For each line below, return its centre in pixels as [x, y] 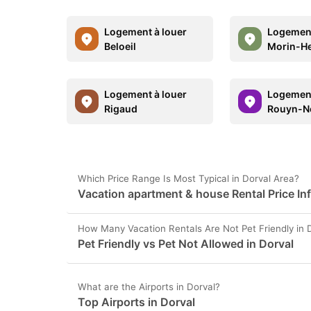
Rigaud [121, 109]
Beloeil [120, 46]
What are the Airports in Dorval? [149, 287]
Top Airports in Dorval [136, 302]
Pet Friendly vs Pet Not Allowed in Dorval [186, 244]
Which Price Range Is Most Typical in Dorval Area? [188, 178]
